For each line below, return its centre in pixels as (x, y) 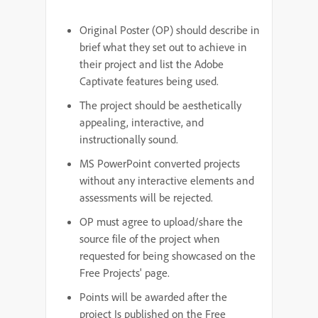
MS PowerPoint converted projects (160, 163)
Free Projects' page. (125, 273)
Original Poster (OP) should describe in (170, 30)
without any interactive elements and (167, 180)
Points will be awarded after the (153, 297)
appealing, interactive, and (142, 122)
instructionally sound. (129, 139)
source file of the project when (150, 238)
